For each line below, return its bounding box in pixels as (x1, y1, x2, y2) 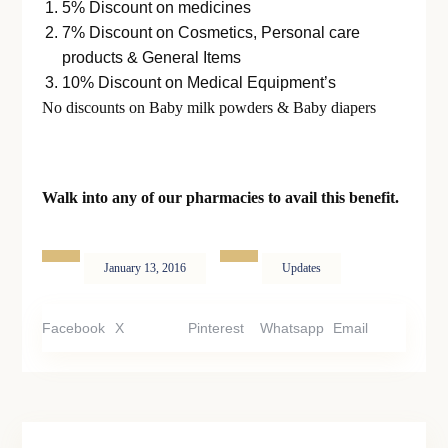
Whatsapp (260, 319, 325, 336)
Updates (282, 260, 322, 275)
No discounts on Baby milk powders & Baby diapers (42, 98, 377, 116)
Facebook (42, 319, 106, 336)
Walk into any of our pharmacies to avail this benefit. (42, 188, 404, 206)
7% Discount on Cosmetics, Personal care (62, 23, 361, 41)
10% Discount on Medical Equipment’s (62, 73, 337, 91)
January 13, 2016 (104, 260, 187, 275)
